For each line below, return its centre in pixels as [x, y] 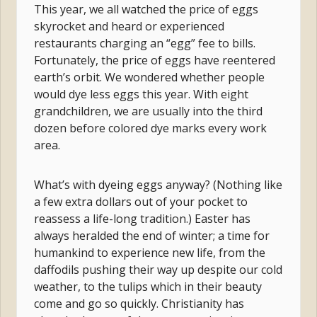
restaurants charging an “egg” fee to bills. [145, 43]
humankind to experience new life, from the [150, 252]
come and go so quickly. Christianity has [139, 303]
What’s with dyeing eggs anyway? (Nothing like [158, 184]
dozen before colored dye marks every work [151, 128]
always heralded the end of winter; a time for [152, 235]
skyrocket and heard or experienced [129, 26]
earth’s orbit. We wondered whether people [150, 77]
